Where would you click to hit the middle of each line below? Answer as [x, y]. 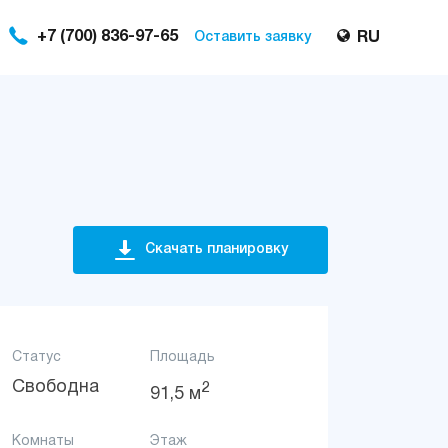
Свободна [55, 387]
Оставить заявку [252, 37]
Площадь [182, 357]
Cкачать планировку [216, 249]
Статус [36, 357]
